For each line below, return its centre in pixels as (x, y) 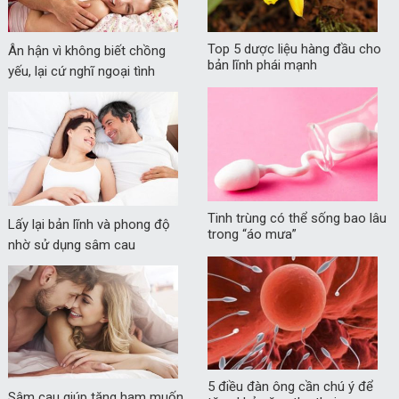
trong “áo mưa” (252, 234)
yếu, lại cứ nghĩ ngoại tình (81, 71)
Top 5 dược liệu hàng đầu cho (294, 49)
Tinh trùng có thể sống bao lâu (297, 218)
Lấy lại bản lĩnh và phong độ (89, 224)
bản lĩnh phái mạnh (262, 65)
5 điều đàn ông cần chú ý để (290, 387)
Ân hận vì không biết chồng (86, 50)
